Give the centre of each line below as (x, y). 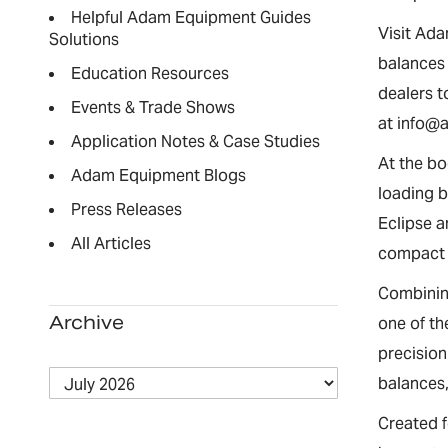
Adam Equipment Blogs (158, 175)
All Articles (110, 243)
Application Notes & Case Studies (195, 141)
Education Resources (149, 73)
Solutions (83, 39)
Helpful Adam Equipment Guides (190, 17)
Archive (86, 322)
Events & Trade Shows (152, 107)
